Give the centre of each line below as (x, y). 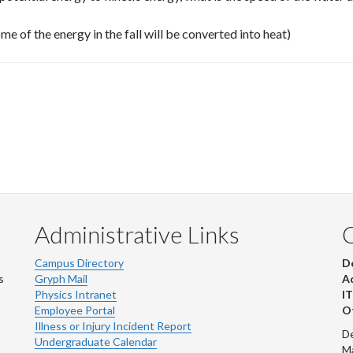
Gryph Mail (61, 279)
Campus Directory (79, 263)
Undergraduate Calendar (96, 342)
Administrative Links (137, 234)
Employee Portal (75, 310)
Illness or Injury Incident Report (113, 326)
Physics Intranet (76, 294)
